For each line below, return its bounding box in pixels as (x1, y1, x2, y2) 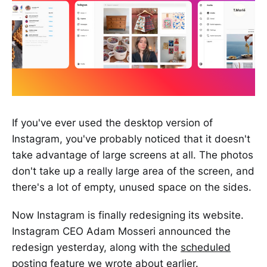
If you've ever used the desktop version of (12, 116, 213, 129)
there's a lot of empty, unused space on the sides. (12, 181, 252, 193)
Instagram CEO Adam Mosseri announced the (12, 225, 231, 237)
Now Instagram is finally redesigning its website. (12, 209, 244, 221)
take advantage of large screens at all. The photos (12, 148, 253, 161)
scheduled (181, 241, 231, 253)
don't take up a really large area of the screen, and (12, 164, 254, 177)
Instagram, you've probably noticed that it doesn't (12, 132, 250, 145)
